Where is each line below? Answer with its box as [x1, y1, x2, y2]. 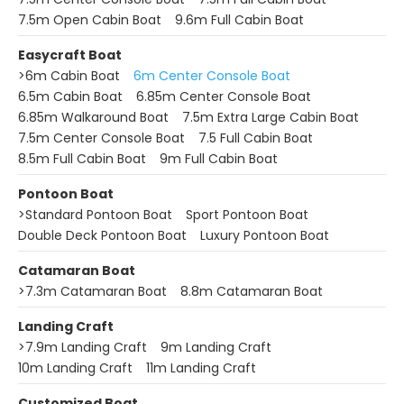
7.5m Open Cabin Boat [18, 11, 161, 29]
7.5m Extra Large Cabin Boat [182, 108, 359, 126]
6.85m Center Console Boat [136, 87, 311, 106]
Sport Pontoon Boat [186, 206, 308, 224]
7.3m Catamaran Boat [25, 282, 167, 300]
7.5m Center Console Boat [18, 129, 185, 147]
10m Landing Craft [18, 359, 133, 377]
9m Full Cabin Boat [160, 150, 278, 168]
